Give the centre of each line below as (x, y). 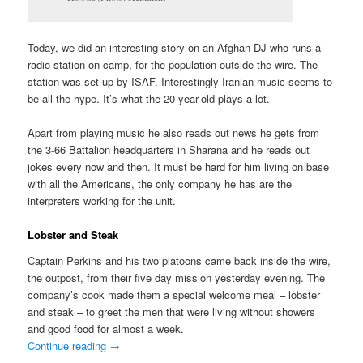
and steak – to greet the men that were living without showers (172, 311)
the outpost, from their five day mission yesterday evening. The (177, 277)
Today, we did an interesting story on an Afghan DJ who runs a (175, 47)
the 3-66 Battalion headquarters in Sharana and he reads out (169, 150)
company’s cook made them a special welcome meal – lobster (174, 294)
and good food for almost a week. (106, 328)
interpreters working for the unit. (102, 201)
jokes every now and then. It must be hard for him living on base (179, 167)
